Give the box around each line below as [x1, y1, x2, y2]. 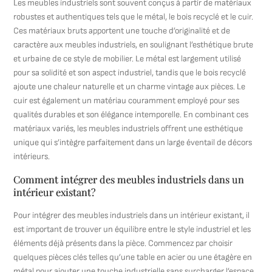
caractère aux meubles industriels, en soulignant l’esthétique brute [13, 39, 254, 50]
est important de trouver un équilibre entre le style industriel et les [13, 224, 251, 234]
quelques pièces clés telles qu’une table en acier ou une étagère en [13, 252, 253, 262]
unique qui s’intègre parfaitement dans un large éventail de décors [13, 137, 253, 148]
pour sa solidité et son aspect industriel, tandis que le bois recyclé [13, 67, 246, 78]
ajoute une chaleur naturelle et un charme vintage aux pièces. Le [13, 81, 246, 92]
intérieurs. [13, 151, 50, 161]
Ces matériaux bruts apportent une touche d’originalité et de [13, 25, 231, 36]
